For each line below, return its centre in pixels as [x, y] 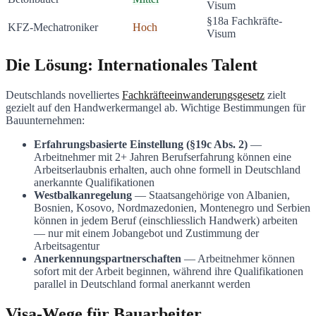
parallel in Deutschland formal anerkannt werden [142, 284]
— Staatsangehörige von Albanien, [211, 195]
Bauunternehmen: [45, 121]
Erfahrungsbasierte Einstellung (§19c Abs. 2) [141, 145]
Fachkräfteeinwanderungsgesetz [193, 95]
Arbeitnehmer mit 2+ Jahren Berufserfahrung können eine [163, 157]
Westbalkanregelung [83, 195]
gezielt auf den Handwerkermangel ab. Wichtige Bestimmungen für [156, 108]
